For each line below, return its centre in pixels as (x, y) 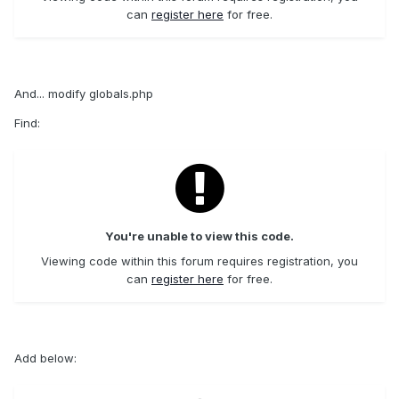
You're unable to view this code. (199, 236)
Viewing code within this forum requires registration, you (199, 261)
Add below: (45, 358)
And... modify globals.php (84, 94)
